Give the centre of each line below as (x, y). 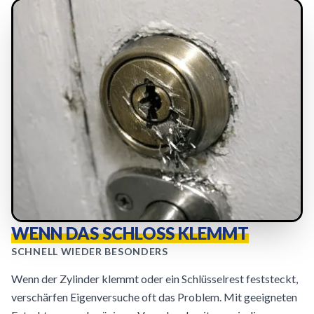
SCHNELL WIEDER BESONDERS (90, 251)
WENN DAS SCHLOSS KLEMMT (130, 233)
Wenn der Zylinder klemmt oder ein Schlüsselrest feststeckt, (155, 279)
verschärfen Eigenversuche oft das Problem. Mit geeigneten (154, 297)
